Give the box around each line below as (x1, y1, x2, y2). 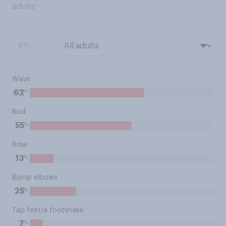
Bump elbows (12, 174, 58, 181)
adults (12, 3, 35, 11)
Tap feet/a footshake (12, 207, 84, 214)
